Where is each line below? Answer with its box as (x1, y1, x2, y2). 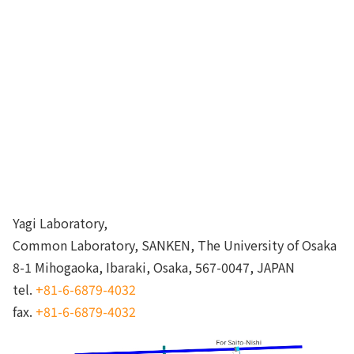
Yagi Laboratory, (13, 213, 107, 232)
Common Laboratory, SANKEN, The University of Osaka (13, 235, 337, 254)
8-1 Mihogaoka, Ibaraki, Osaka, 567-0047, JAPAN (13, 257, 295, 277)
